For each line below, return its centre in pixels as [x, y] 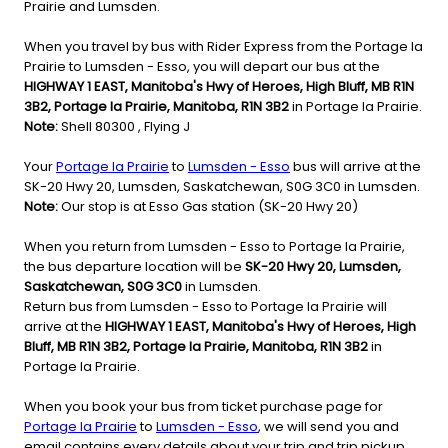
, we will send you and [328, 427]
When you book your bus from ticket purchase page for [203, 407]
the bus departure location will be [134, 267]
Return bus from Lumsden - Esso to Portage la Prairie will [205, 307]
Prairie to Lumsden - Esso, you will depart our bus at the [202, 67]
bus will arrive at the [355, 167]
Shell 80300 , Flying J [124, 127]
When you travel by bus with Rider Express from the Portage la [223, 47]
